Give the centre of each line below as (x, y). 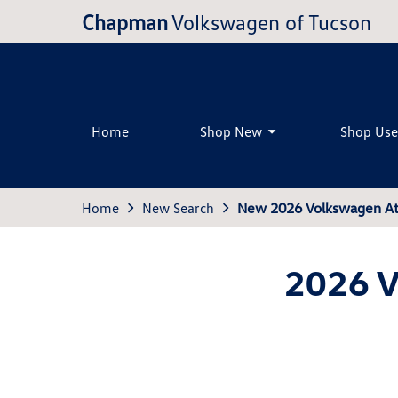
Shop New (231, 131)
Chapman (125, 21)
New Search (178, 208)
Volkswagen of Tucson (271, 21)
